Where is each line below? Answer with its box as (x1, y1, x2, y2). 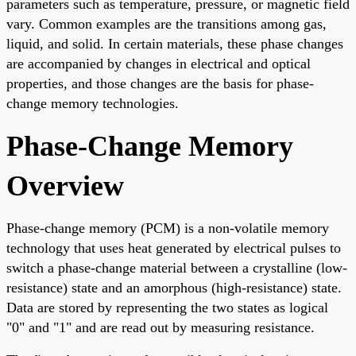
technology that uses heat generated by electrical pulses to (6, 239, 341, 256)
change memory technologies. (6, 95, 179, 111)
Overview (6, 169, 124, 202)
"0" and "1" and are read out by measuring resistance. (6, 319, 315, 335)
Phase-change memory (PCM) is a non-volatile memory (6, 219, 329, 236)
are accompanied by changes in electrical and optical (6, 55, 311, 72)
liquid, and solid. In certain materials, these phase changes (6, 35, 343, 52)
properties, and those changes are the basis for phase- (6, 75, 314, 91)
